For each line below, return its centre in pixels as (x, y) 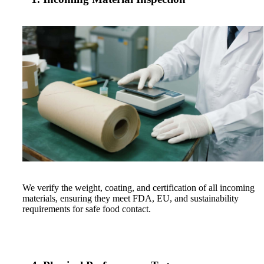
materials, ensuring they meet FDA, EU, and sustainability (131, 199)
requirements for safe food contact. (87, 209)
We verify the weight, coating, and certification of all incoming (138, 188)
